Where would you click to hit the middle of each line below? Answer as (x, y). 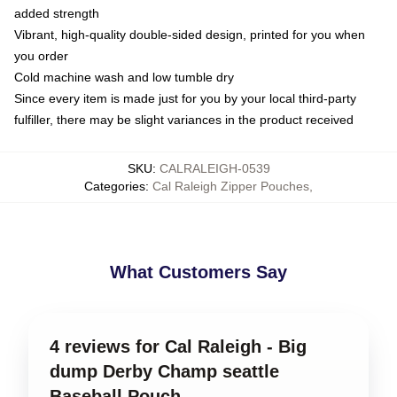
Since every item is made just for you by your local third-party (185, 98)
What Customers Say (198, 272)
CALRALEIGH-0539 (214, 168)
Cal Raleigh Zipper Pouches (231, 186)
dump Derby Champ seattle (164, 371)
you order (41, 56)
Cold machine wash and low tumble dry (124, 77)
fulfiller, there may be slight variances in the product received (184, 120)
